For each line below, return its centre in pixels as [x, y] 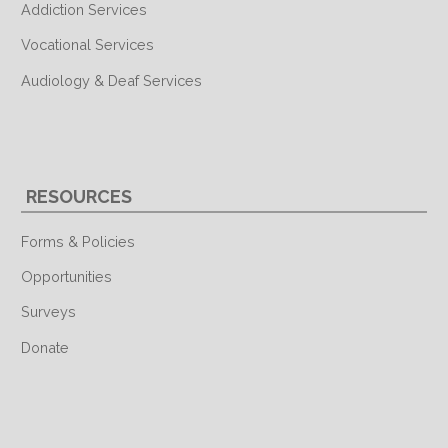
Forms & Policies [78, 241]
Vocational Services [87, 45]
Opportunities [66, 276]
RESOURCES [79, 197]
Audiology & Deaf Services [111, 80]
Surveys [48, 312]
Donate [45, 347]
